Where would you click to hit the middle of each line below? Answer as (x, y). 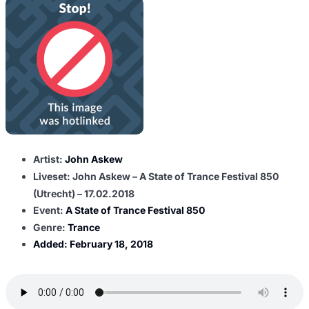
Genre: (50, 227)
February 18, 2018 (111, 244)
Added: (51, 244)
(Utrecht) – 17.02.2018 (84, 193)
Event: (49, 210)
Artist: (49, 159)
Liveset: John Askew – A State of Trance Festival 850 (156, 176)
